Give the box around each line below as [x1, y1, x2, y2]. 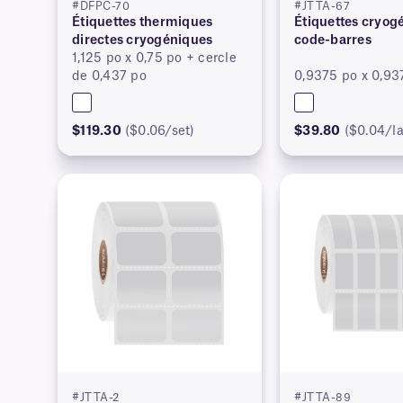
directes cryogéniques [72, 33, 213, 47]
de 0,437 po [72, 69, 147, 83]
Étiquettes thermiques [72, 15, 213, 29]
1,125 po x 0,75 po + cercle [72, 51, 237, 65]
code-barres [294, 33, 372, 47]
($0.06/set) [124, 124, 195, 138]
